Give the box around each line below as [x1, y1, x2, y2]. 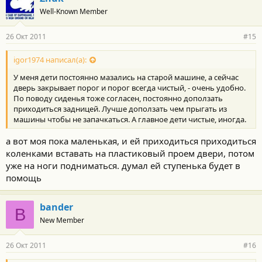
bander [40, 201, 73, 213]
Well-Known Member [40, 6, 108, 16]
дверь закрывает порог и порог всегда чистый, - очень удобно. [13, 82, 246, 93]
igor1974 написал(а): [13, 54, 87, 65]
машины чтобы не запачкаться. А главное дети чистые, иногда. [13, 113, 246, 125]
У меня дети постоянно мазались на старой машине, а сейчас [13, 71, 239, 82]
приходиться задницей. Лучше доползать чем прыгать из [13, 103, 227, 114]
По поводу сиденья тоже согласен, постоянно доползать [13, 92, 223, 104]
